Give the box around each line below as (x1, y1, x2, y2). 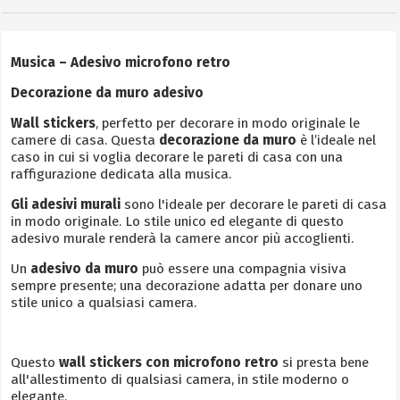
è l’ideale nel (296, 132, 377, 148)
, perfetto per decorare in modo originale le (96, 115, 361, 131)
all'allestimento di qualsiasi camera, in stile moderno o (11, 371, 350, 387)
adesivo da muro (30, 261, 139, 277)
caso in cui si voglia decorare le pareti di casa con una (11, 149, 344, 165)
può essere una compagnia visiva (138, 261, 347, 277)
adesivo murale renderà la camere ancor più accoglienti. (11, 230, 354, 246)
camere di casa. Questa (11, 132, 160, 148)
